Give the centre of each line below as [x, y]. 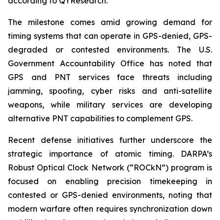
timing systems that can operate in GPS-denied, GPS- [110, 36]
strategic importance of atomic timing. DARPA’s [110, 154]
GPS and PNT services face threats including [110, 77]
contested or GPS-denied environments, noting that [110, 195]
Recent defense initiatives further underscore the [110, 140]
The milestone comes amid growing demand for [110, 22]
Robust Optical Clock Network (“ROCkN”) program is [110, 167]
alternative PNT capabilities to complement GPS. [100, 118]
